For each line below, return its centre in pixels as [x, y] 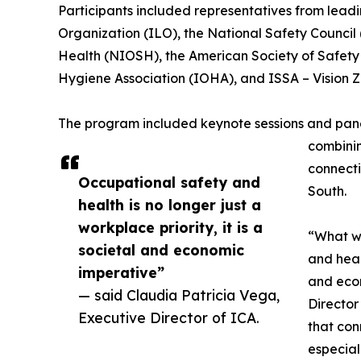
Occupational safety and [169, 182]
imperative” [121, 272]
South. [327, 191]
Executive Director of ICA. [169, 317]
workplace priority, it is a [170, 227]
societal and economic [161, 249]
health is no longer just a [170, 204]
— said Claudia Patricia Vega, [179, 295]
